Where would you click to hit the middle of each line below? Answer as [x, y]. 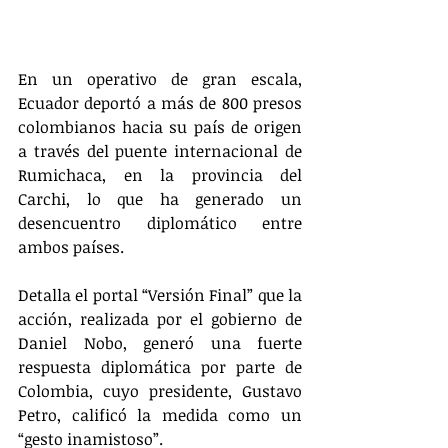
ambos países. [71, 246]
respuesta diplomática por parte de [160, 366]
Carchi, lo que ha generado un [160, 198]
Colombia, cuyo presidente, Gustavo [160, 390]
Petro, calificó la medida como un [160, 414]
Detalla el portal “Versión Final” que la [160, 294]
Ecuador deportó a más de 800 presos [160, 102]
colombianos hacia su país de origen [160, 126]
